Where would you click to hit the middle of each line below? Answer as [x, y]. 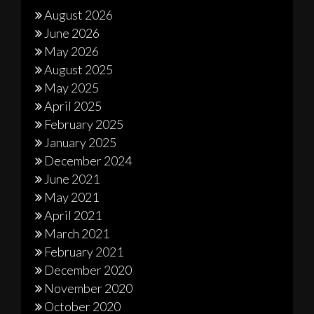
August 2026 [78, 14]
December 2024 [88, 160]
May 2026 [71, 51]
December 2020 [88, 269]
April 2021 [73, 215]
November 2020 [88, 288]
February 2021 [84, 251]
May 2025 [71, 87]
